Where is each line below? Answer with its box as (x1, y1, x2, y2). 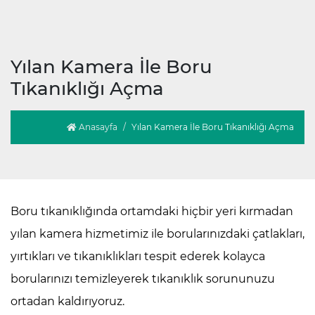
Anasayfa (77, 122, 117, 132)
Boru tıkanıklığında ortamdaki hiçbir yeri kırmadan (11, 205, 293, 218)
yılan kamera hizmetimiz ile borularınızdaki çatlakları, (11, 227, 304, 240)
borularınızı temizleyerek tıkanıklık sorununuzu (11, 272, 275, 285)
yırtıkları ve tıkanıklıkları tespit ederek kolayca (11, 250, 265, 263)
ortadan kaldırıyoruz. (11, 295, 124, 308)
